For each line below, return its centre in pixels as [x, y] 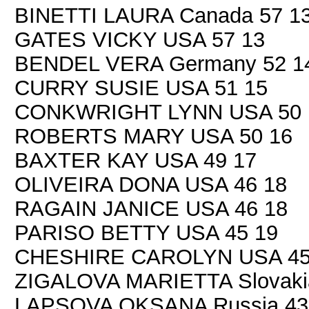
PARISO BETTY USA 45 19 [146, 232]
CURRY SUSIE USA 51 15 [141, 88]
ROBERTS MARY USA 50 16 [153, 136]
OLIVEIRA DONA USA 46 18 [151, 184]
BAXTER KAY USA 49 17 [136, 160]
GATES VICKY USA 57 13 [140, 39]
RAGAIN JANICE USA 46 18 [151, 208]
